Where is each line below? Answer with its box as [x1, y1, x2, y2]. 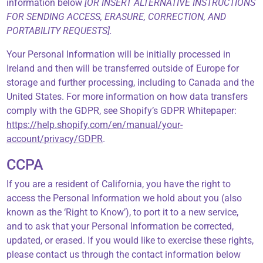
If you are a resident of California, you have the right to [6, 178, 231, 190]
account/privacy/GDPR [6, 133, 103, 145]
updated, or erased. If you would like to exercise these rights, [6, 235, 254, 247]
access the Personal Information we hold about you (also [6, 193, 242, 204]
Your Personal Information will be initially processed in [6, 49, 231, 60]
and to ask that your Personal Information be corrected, [6, 221, 234, 232]
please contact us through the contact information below [6, 249, 241, 261]
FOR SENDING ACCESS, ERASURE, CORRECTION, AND [6, 11, 227, 23]
